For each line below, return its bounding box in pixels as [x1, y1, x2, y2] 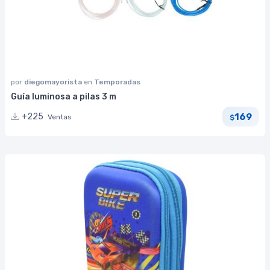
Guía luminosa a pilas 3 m [11, 91, 116, 102]
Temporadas [94, 77, 140, 86]
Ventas [48, 113, 72, 122]
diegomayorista [24, 77, 84, 86]
